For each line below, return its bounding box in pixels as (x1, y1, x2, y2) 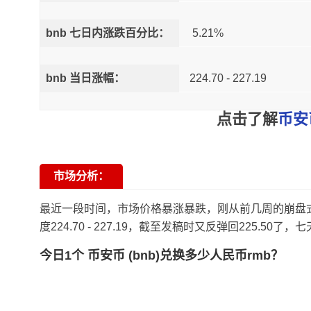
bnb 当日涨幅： (45, 72, 125, 84)
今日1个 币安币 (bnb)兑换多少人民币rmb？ (40, 249, 283, 262)
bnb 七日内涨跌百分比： (45, 27, 169, 39)
